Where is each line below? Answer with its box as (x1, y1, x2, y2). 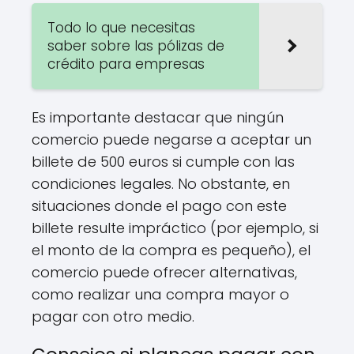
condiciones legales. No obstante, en (32, 173, 290, 194)
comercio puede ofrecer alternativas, (32, 262, 297, 282)
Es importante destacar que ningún (32, 107, 284, 127)
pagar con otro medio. (32, 306, 194, 326)
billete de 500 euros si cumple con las (32, 151, 295, 171)
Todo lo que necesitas (47, 17, 195, 37)
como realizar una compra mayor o (32, 284, 289, 304)
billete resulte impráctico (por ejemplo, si (32, 217, 318, 238)
